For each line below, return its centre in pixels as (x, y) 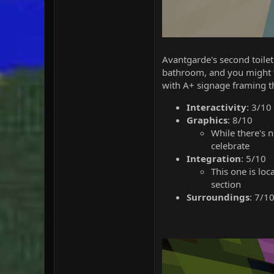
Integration (214, 158)
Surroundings (218, 197)
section (226, 184)
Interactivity (217, 107)
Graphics (207, 120)
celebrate (230, 145)
